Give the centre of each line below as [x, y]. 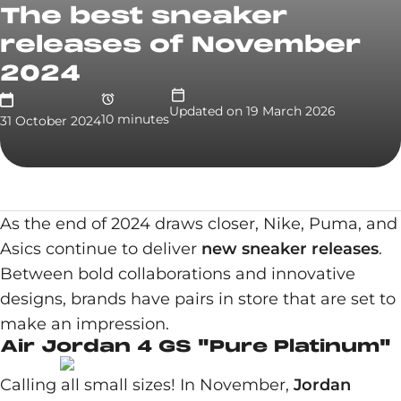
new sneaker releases [290, 249]
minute [138, 119]
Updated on [206, 111]
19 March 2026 [291, 111]
